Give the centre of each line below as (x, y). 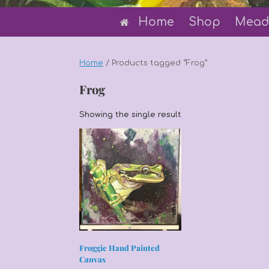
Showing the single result (130, 115)
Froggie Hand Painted (119, 248)
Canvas (92, 259)
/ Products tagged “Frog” (156, 63)
